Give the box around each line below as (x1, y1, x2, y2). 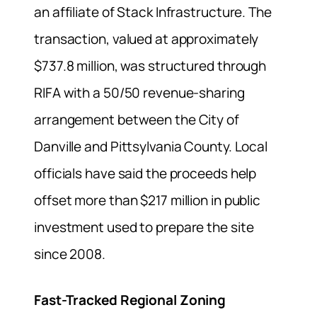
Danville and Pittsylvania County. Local (34, 137, 268, 156)
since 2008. (34, 244, 105, 263)
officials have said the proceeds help (34, 163, 257, 183)
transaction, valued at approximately (34, 29, 259, 48)
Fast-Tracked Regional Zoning (34, 291, 226, 310)
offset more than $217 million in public (34, 190, 261, 209)
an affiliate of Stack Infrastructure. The (34, 2, 272, 21)
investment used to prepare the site (34, 217, 254, 236)
